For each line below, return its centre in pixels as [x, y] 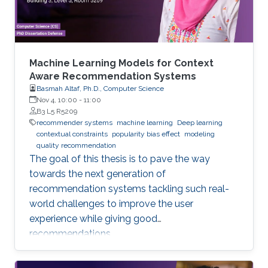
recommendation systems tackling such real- [129, 188]
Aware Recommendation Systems [113, 76]
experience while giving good [93, 218]
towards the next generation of [98, 173]
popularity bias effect [146, 134]
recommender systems [74, 122]
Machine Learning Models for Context [121, 63]
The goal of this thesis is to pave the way [120, 159]
